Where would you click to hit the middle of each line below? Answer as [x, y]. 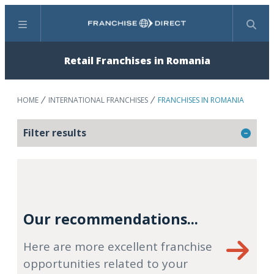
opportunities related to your [106, 264]
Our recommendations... [111, 219]
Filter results [55, 133]
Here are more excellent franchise [118, 246]
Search [151, 30]
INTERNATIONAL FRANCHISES [98, 100]
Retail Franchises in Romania [137, 61]
